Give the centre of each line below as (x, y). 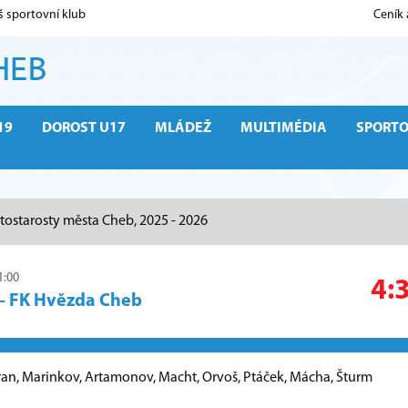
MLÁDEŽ (183, 128)
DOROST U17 (84, 128)
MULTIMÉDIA (284, 128)
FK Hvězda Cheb (76, 302)
